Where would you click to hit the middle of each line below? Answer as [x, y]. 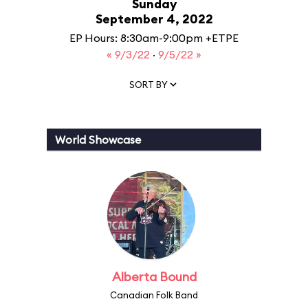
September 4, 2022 [154, 19]
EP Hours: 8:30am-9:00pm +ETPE [154, 38]
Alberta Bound [154, 277]
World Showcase [98, 140]
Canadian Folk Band [154, 295]
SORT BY [148, 84]
